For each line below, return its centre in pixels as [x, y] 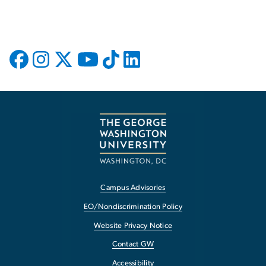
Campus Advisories [133, 188]
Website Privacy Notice [133, 226]
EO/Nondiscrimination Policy [133, 207]
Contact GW [133, 245]
